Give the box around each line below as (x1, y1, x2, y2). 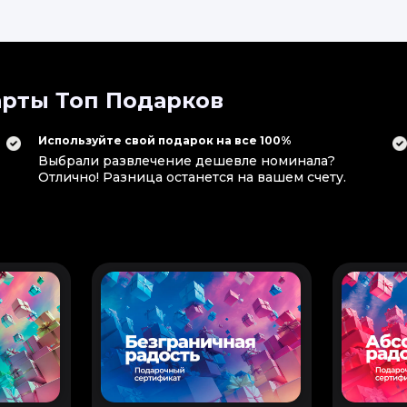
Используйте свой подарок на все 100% (38, 134, 292, 147)
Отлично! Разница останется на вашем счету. (38, 169, 346, 185)
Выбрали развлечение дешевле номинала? (38, 153, 335, 169)
